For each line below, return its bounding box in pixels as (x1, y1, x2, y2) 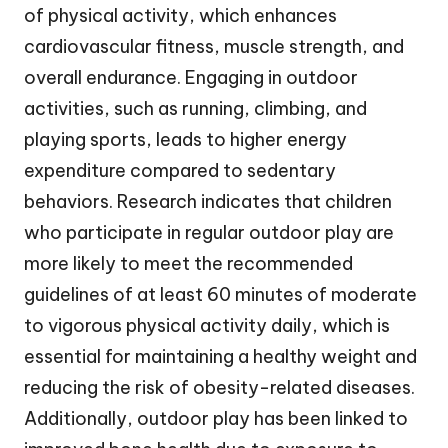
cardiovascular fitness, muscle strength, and (24, 34, 404, 58)
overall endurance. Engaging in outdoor (24, 65, 358, 89)
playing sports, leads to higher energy (24, 127, 347, 151)
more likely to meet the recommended (24, 251, 353, 275)
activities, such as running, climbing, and (24, 96, 367, 120)
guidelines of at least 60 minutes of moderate (24, 282, 417, 306)
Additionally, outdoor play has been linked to (24, 406, 408, 430)
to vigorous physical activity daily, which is (24, 313, 390, 337)
